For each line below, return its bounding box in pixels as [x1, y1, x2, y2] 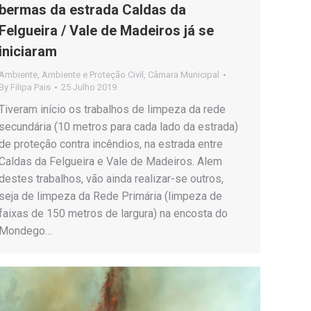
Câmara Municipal [148, 69, 219, 80]
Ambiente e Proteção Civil [42, 69, 144, 80]
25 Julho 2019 [61, 81, 117, 92]
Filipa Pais [10, 81, 51, 92]
